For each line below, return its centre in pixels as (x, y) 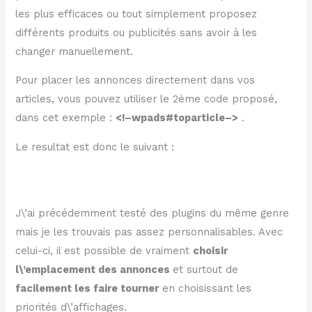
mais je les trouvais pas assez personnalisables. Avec (149, 232)
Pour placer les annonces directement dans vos (135, 80)
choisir (211, 251)
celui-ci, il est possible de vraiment (104, 251)
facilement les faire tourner (87, 289)
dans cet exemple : (66, 118)
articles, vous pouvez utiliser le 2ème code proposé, (147, 99)
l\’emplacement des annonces (94, 270)
